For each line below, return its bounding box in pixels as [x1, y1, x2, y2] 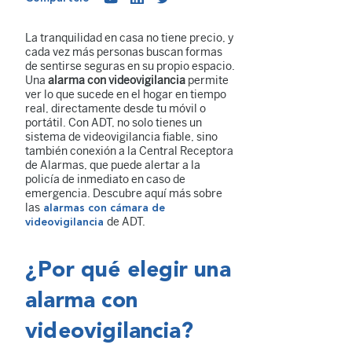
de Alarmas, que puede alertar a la [25, 158, 200, 172]
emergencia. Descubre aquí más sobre [25, 186, 222, 200]
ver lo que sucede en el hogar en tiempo [25, 87, 226, 101]
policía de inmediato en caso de [25, 172, 185, 186]
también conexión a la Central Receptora [25, 144, 233, 158]
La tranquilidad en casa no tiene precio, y [25, 31, 233, 45]
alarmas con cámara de [40, 202, 165, 214]
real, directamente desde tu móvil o [25, 101, 206, 115]
